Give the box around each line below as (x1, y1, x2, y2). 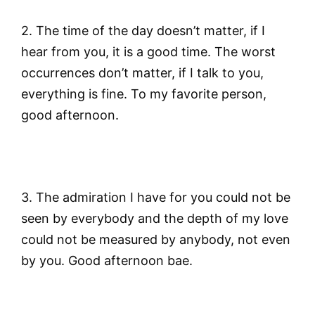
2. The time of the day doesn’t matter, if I (21, 22, 265, 38)
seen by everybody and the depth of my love (21, 211, 288, 226)
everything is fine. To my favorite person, (21, 86, 266, 101)
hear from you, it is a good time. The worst (21, 44, 276, 59)
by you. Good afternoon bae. (21, 253, 193, 269)
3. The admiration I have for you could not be (21, 190, 290, 205)
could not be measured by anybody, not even (21, 232, 290, 247)
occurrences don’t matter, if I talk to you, (21, 65, 264, 80)
